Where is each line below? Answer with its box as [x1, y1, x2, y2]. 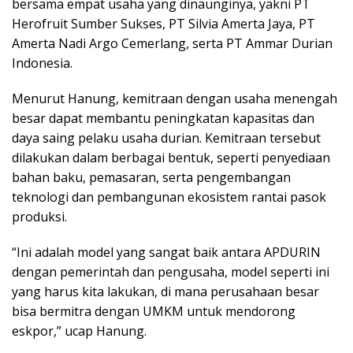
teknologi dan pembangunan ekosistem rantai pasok [12, 188, 326, 206]
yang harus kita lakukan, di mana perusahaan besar [12, 283, 319, 301]
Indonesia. [12, 54, 72, 72]
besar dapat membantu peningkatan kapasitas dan [12, 110, 314, 128]
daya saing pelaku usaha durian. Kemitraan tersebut [12, 129, 321, 147]
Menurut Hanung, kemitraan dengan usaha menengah [12, 90, 337, 108]
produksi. [12, 208, 67, 226]
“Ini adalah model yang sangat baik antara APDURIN [12, 243, 321, 262]
